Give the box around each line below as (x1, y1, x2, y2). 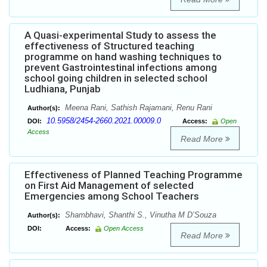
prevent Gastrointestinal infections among (24, 61, 217, 74)
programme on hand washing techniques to (24, 51, 222, 63)
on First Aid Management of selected (24, 179, 194, 192)
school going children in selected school (24, 72, 207, 85)
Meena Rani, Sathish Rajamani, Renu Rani (63, 103, 212, 113)
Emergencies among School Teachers (24, 190, 199, 203)
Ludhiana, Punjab (24, 83, 101, 95)
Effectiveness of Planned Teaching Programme (24, 169, 243, 181)
